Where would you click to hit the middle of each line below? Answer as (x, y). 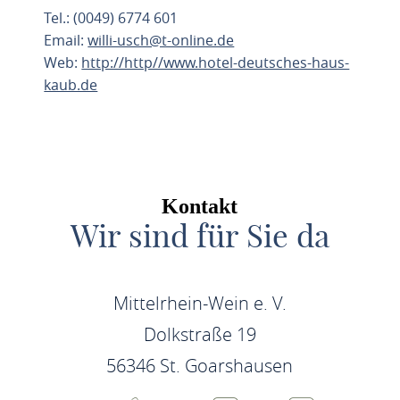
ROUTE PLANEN (111, 125)
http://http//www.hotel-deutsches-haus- (216, 63)
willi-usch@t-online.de (161, 41)
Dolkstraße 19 (200, 335)
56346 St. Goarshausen (200, 366)
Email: (66, 41)
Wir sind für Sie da (200, 236)
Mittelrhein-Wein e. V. (200, 304)
